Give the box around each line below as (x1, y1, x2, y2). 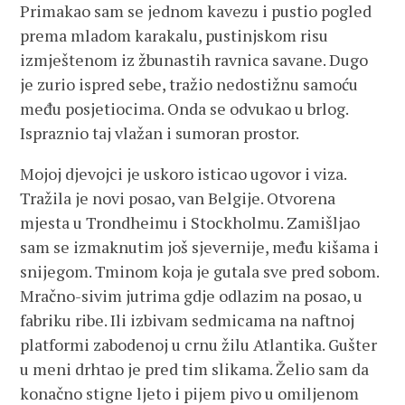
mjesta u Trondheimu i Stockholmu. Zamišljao (20, 212, 361, 233)
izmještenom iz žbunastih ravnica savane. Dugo (20, 49, 369, 71)
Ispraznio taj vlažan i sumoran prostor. (20, 122, 300, 144)
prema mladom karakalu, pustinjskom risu (20, 24, 329, 46)
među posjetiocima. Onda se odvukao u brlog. (20, 98, 349, 119)
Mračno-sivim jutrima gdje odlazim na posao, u (20, 285, 363, 306)
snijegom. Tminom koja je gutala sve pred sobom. (20, 260, 380, 282)
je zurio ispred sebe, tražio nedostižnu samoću (20, 73, 359, 95)
